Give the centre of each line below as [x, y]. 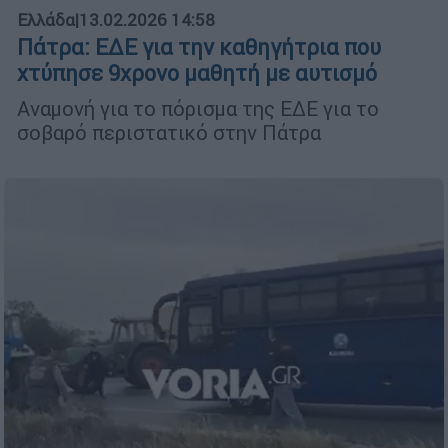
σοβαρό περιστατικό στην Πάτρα [169, 133]
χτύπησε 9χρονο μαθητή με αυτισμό [197, 74]
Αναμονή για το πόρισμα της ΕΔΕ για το [198, 109]
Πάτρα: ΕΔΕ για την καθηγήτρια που [199, 48]
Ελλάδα [46, 20]
